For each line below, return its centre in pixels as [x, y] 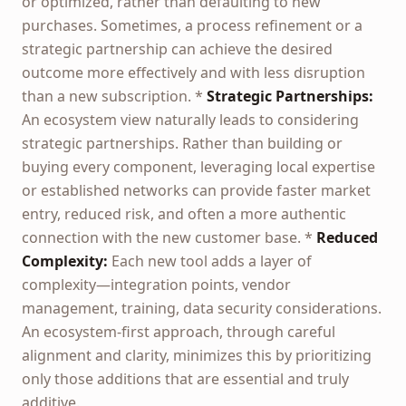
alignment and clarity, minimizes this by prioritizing [197, 355]
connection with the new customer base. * [169, 237]
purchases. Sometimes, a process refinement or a [192, 25]
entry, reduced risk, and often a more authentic [184, 214]
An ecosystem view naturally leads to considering [190, 120]
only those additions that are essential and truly [185, 379]
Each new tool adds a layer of [210, 261]
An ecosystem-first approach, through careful [179, 332]
